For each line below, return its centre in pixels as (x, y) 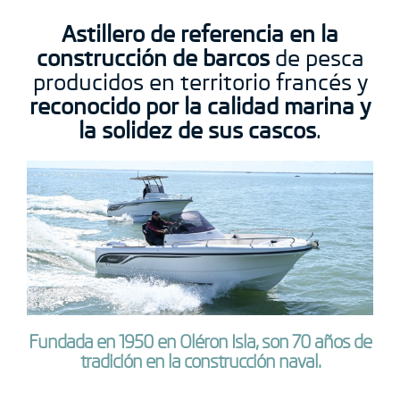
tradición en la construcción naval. (200, 362)
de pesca (317, 59)
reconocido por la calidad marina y (200, 107)
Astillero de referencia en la (200, 35)
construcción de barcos (153, 59)
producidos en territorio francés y (200, 83)
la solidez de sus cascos (197, 131)
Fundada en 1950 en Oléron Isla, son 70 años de (200, 343)
